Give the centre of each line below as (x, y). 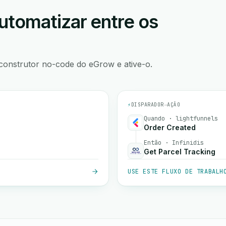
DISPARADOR (147, 105)
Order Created (170, 127)
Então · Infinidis (174, 143)
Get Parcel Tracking (180, 152)
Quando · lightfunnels (181, 119)
